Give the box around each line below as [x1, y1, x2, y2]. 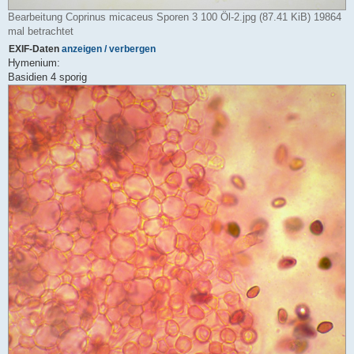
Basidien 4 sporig [8, 70, 87, 83]
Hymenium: [8, 56, 60, 69]
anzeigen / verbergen [62, 43, 156, 54]
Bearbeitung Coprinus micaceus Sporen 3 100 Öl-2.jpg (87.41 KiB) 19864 [8, 10, 341, 23]
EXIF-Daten [9, 43, 62, 54]
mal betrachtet [8, 24, 73, 37]
